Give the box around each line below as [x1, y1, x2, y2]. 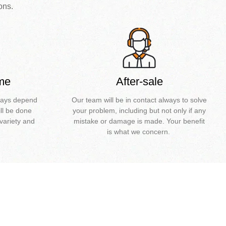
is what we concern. [106, 128, 172, 136]
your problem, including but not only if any [73, 106, 206, 115]
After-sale [116, 75, 163, 88]
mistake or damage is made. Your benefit [74, 117, 205, 126]
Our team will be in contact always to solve [72, 96, 207, 104]
